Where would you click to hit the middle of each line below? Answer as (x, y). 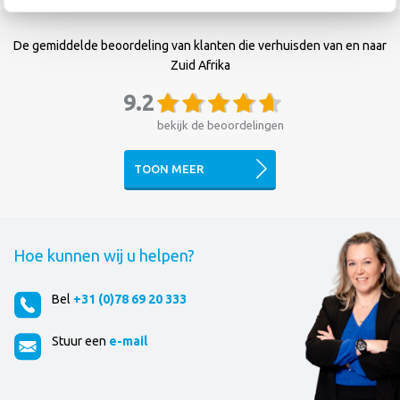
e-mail (128, 341)
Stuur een (80, 341)
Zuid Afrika (200, 65)
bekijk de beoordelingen (220, 125)
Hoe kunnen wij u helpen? (104, 255)
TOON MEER (169, 168)
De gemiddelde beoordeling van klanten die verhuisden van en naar (200, 45)
